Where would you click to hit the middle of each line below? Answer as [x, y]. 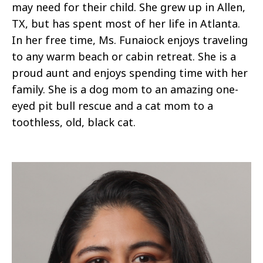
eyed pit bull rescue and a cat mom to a [112, 106]
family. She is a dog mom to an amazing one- [125, 90]
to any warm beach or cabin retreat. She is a [124, 57]
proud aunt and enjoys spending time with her [130, 73]
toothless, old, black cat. [75, 122]
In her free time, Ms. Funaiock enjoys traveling [130, 40]
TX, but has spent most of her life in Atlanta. [126, 24]
